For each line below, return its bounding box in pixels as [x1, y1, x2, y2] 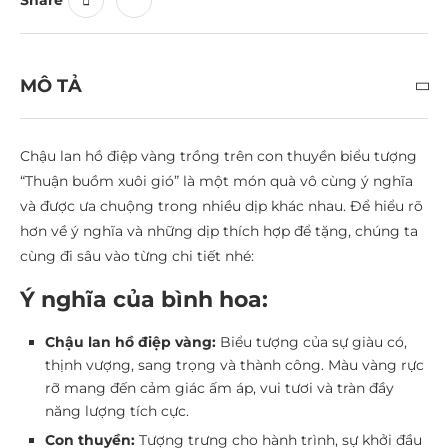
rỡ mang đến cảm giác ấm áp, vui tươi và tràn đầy [45, 378, 394, 397]
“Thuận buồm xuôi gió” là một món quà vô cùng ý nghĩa [20, 171, 413, 190]
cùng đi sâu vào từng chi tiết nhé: [20, 246, 254, 265]
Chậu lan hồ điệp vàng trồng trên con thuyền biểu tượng [20, 146, 417, 165]
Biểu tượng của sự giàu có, [216, 332, 407, 351]
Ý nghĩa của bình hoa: [20, 285, 268, 313]
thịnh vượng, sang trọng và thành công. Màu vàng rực [45, 355, 424, 374]
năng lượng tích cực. [45, 401, 189, 420]
